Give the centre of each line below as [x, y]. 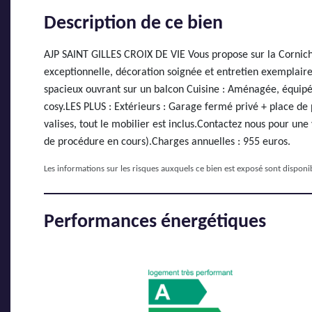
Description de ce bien [133, 24]
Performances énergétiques [155, 223]
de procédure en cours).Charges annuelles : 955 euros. [167, 142]
